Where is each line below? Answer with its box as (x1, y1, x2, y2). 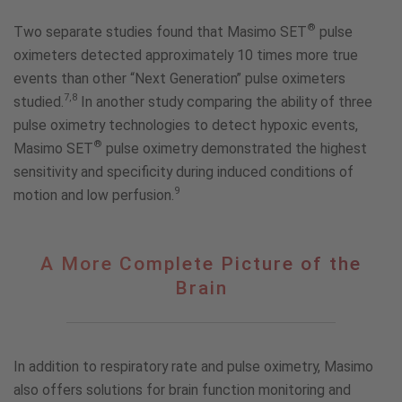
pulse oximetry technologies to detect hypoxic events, (13, 117, 358, 135)
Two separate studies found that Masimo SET (13, 23, 307, 41)
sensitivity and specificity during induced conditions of (13, 163, 354, 181)
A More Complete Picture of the (40, 253, 362, 275)
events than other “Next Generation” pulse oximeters (13, 70, 345, 88)
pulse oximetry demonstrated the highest (102, 140, 367, 158)
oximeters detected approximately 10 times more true (13, 47, 358, 65)
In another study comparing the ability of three (77, 93, 372, 111)
